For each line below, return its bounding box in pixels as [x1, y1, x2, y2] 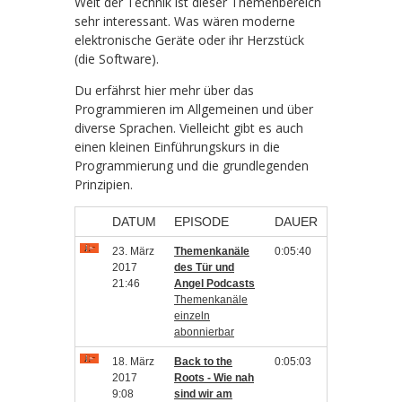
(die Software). [74, 50, 159, 67]
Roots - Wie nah [174, 371, 254, 384]
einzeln [174, 310, 210, 322]
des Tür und [174, 261, 234, 274]
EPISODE [174, 214, 229, 229]
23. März [112, 245, 154, 258]
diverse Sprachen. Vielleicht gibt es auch [74, 119, 303, 136]
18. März [112, 355, 154, 368]
